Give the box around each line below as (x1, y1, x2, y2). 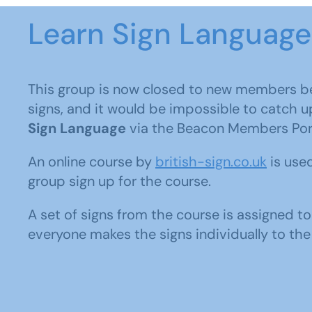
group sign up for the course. (28, 172, 211, 190)
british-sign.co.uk (155, 153, 267, 171)
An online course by (28, 153, 155, 171)
